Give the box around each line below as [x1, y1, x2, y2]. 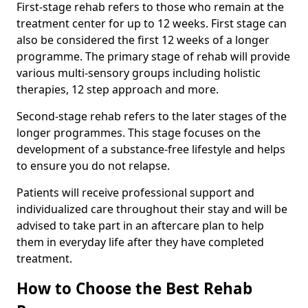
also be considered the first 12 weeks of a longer [16, 32, 269, 47]
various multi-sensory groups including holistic [16, 65, 261, 80]
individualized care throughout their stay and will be [16, 201, 287, 217]
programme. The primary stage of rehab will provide [16, 49, 290, 64]
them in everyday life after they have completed [16, 234, 264, 250]
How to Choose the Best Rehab [16, 278, 252, 299]
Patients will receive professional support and [16, 185, 254, 200]
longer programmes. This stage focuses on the [16, 125, 261, 140]
